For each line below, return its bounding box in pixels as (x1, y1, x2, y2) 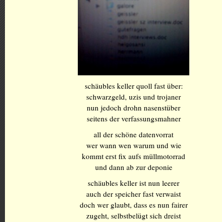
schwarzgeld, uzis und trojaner (86, 92, 181, 102)
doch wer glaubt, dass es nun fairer (79, 200, 188, 210)
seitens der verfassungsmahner (86, 113, 181, 123)
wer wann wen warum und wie (86, 140, 181, 150)
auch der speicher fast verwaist (86, 189, 181, 199)
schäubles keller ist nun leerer (88, 178, 179, 188)
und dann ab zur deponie (95, 162, 172, 172)
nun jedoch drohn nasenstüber (87, 103, 180, 112)
